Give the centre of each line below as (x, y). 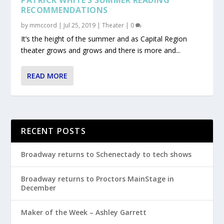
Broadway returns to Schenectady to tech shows (106, 154)
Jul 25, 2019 (80, 25)
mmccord (43, 25)
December (39, 187)
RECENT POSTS (53, 131)
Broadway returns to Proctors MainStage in (98, 178)
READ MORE (47, 75)
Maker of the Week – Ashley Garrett (84, 212)
